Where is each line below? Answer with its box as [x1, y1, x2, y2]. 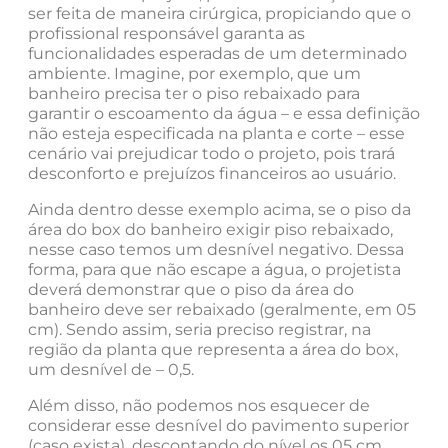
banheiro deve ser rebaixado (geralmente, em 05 [28, 300, 416, 320]
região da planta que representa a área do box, [28, 340, 398, 360]
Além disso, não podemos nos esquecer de [28, 396, 370, 416]
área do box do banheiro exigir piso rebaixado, [28, 220, 393, 240]
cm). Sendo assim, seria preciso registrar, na [28, 320, 371, 340]
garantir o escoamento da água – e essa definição [28, 104, 420, 124]
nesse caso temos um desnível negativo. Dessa [28, 240, 404, 260]
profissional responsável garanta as [28, 24, 305, 44]
